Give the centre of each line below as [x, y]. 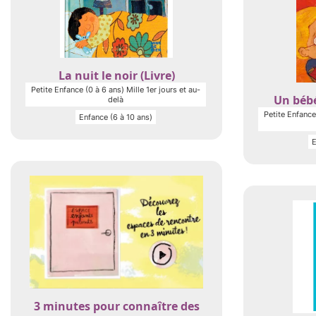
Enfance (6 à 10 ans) [116, 117]
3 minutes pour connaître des [116, 306]
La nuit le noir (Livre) [116, 75]
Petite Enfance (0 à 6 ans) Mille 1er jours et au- [116, 90]
